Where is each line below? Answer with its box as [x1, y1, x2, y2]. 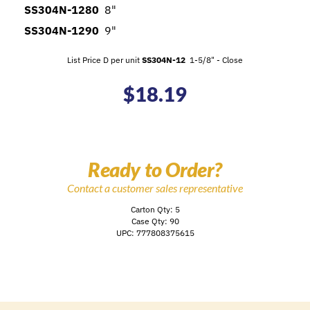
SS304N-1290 [24, 24, 99, 38]
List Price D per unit [67, 54, 142, 66]
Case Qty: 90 [131, 215, 179, 226]
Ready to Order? [88, 157, 222, 182]
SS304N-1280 [24, 3, 99, 17]
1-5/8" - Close [185, 54, 243, 66]
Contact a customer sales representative [67, 181, 243, 195]
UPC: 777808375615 [116, 227, 194, 238]
